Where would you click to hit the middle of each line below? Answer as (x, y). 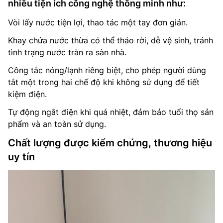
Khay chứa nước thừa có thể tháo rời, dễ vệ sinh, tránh (111, 41)
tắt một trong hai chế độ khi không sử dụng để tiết (104, 82)
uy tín (21, 157)
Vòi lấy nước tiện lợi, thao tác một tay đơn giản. (98, 23)
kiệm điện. (27, 94)
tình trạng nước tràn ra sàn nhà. (67, 53)
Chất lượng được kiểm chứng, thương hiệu (110, 143)
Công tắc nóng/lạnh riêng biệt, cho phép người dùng (107, 70)
